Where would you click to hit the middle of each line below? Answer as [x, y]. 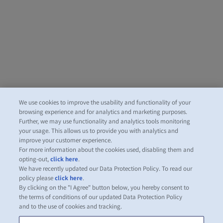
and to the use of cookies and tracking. [71, 206]
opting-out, [35, 159]
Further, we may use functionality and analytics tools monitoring [105, 121]
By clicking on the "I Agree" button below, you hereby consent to [104, 187]
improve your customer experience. [66, 140]
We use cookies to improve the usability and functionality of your [105, 102]
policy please [37, 178]
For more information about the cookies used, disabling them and [107, 150]
